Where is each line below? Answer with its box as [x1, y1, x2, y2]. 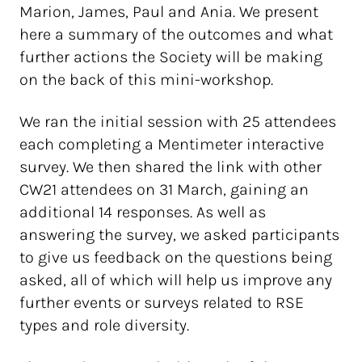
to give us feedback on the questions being [19, 248, 332, 267]
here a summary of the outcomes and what [19, 25, 333, 44]
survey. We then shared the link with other [19, 158, 322, 176]
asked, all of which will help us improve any [19, 271, 332, 289]
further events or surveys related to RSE [19, 293, 304, 312]
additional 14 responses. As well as [19, 203, 266, 221]
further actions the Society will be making [19, 48, 322, 66]
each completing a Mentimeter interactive [19, 135, 324, 154]
